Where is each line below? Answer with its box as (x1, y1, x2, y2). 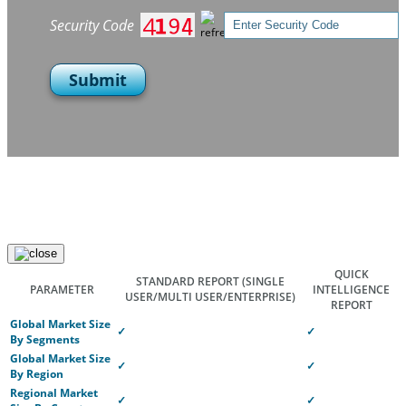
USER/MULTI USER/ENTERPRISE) (124, 289, 295, 304)
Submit (69, 68, 127, 91)
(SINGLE (241, 274, 285, 289)
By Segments (10, 332, 80, 347)
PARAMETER (29, 282, 94, 297)
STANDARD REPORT (135, 274, 242, 289)
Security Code (50, 14, 134, 35)
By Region (10, 366, 63, 382)
